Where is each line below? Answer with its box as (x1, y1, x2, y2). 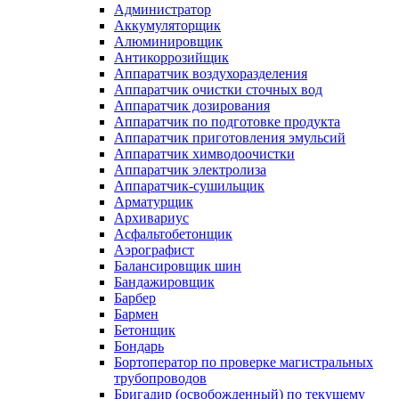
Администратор (114, 2, 211, 17)
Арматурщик (114, 194, 193, 209)
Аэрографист (114, 242, 194, 257)
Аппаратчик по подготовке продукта (114, 114, 340, 129)
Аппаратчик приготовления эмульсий (114, 130, 346, 145)
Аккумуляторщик (114, 18, 221, 33)
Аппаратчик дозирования (114, 98, 270, 113)
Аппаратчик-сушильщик (114, 178, 265, 193)
